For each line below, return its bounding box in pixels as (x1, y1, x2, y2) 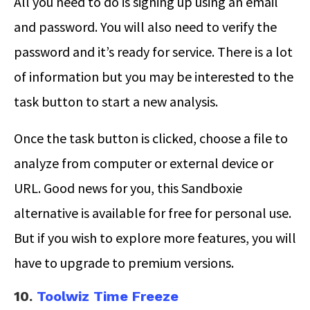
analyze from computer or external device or (14, 154, 273, 172)
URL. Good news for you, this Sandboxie (14, 179, 242, 197)
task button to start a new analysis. (14, 92, 218, 110)
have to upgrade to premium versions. (14, 253, 234, 271)
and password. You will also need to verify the (14, 17, 277, 35)
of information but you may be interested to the (14, 67, 293, 85)
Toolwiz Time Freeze (37, 287, 179, 304)
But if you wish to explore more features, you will (14, 228, 296, 246)
